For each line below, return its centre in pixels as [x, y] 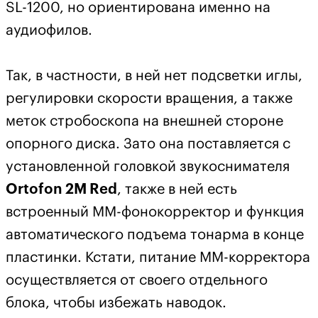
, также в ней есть [177, 190]
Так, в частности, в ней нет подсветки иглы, [154, 76]
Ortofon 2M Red [61, 190]
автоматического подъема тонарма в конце [155, 235]
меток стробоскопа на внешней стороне [144, 122]
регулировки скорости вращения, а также [149, 99]
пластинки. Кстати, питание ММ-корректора [158, 258]
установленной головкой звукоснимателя [148, 167]
